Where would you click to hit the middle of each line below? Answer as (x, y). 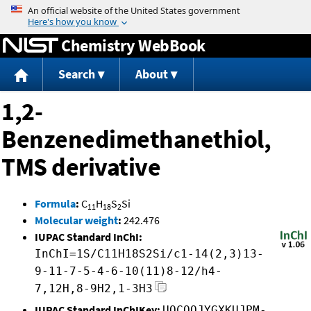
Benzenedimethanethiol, (136, 140)
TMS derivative (81, 167)
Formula (55, 204)
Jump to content (155, 10)
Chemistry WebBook (133, 45)
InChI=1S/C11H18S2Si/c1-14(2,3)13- (149, 254)
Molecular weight (76, 220)
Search (76, 74)
